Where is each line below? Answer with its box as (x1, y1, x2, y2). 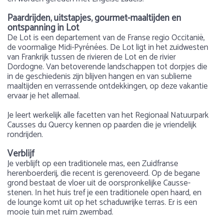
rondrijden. (7, 128, 43, 141)
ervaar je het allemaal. (7, 89, 80, 103)
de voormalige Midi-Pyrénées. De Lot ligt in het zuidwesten (7, 41, 208, 54)
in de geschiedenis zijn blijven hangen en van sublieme (7, 70, 192, 83)
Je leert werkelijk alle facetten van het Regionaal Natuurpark (7, 108, 209, 122)
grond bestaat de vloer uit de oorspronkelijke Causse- (7, 176, 190, 190)
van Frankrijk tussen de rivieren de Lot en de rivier (7, 50, 176, 64)
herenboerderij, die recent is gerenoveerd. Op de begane (7, 167, 200, 180)
